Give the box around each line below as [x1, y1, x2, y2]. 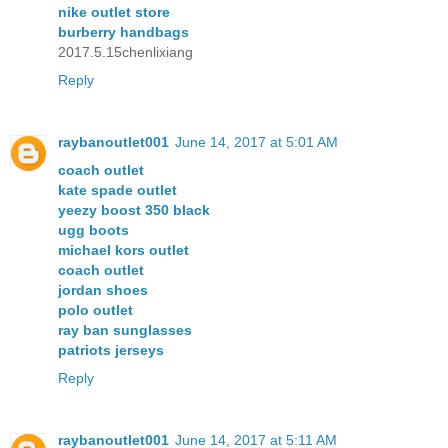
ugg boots [58, 221, 129, 238]
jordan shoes [58, 281, 148, 298]
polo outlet [58, 301, 133, 318]
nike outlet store [58, 3, 170, 20]
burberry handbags [58, 23, 189, 40]
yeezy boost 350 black [58, 201, 210, 218]
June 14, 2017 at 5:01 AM [175, 133, 338, 150]
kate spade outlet [58, 181, 177, 198]
